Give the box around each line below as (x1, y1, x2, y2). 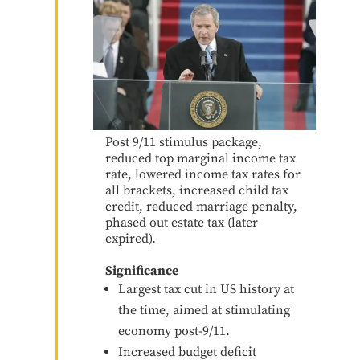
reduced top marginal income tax (104, 149, 296, 166)
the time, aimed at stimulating (117, 301, 290, 318)
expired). (104, 230, 156, 247)
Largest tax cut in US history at (117, 280, 294, 297)
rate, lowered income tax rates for (104, 166, 301, 182)
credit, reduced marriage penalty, (104, 198, 297, 215)
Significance (104, 262, 178, 279)
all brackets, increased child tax (104, 182, 288, 198)
